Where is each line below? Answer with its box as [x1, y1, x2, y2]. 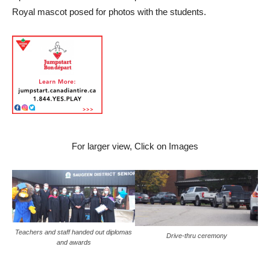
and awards [56, 238, 91, 246]
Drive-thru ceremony [166, 232, 227, 240]
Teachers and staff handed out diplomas [15, 228, 132, 236]
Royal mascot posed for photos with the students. [12, 7, 206, 17]
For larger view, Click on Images [72, 141, 198, 152]
